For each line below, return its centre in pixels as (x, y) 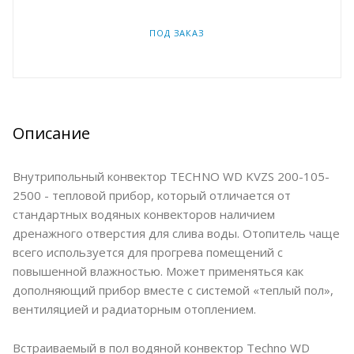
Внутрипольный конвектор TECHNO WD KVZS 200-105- (171, 176)
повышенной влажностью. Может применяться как (158, 271)
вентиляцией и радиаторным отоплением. (134, 309)
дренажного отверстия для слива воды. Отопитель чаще (176, 233)
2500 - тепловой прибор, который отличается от (152, 195)
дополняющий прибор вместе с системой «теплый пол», (173, 290)
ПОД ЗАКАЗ (177, 32)
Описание (51, 133)
